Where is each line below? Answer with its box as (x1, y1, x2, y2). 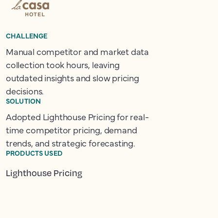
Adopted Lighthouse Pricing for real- (6, 110, 149, 123)
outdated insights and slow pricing (6, 72, 139, 84)
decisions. (6, 85, 44, 97)
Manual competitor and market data (6, 45, 149, 57)
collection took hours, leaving (6, 58, 120, 71)
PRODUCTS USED (6, 148, 62, 158)
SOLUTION (6, 96, 41, 106)
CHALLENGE (6, 31, 48, 40)
